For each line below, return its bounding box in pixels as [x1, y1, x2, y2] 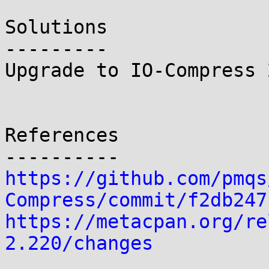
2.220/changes [5, 232, 153, 254]
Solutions [5, 16, 107, 38]
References [5, 124, 119, 146]
